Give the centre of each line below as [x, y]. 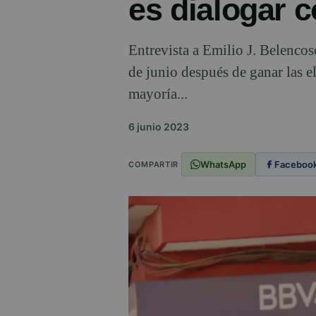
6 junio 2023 [159, 127]
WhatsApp [223, 164]
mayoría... [158, 94]
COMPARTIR [153, 164]
